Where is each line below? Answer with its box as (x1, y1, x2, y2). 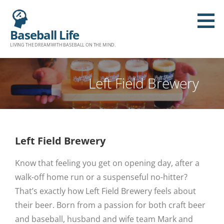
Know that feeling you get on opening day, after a (15, 157, 199, 168)
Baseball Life (10, 26, 79, 43)
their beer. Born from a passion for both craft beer (15, 199, 205, 210)
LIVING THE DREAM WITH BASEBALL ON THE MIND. (10, 41, 116, 48)
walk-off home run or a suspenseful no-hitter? (15, 171, 187, 182)
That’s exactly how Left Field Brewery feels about (15, 185, 196, 196)
